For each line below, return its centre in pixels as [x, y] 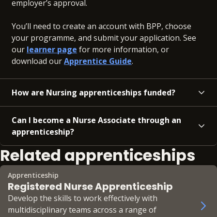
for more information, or [123, 49]
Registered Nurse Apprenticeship [90, 186]
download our [38, 61]
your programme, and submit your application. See [104, 38]
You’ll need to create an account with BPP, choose [101, 26]
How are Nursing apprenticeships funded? [93, 93]
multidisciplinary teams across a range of [82, 210]
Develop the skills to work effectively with [83, 198]
